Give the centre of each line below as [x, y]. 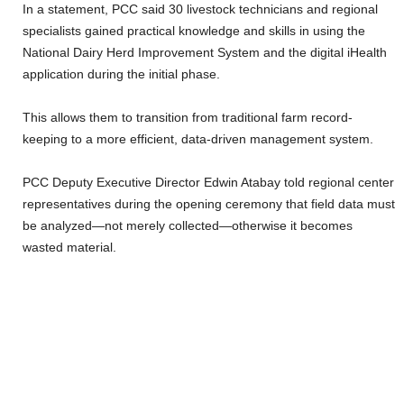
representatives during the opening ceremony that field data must [209, 204]
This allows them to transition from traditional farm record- [188, 118]
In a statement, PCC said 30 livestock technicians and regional [200, 9]
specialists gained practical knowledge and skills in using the [194, 31]
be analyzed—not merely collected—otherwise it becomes [188, 226]
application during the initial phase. [121, 74]
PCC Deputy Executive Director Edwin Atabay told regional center [208, 183]
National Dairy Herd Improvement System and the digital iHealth [205, 53]
